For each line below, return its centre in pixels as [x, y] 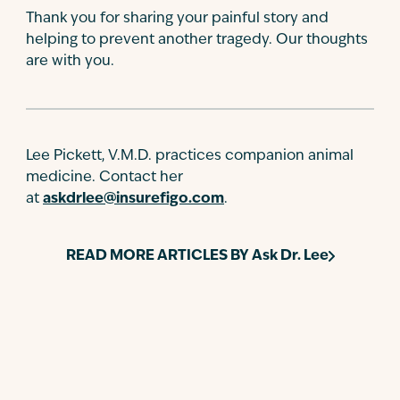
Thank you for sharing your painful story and [177, 19]
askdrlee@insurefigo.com [133, 199]
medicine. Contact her [104, 178]
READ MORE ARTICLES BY [158, 256]
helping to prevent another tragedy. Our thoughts [197, 40]
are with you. [70, 62]
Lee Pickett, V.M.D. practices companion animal [190, 156]
